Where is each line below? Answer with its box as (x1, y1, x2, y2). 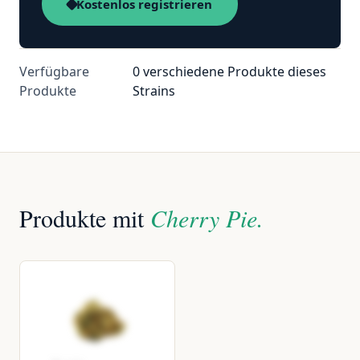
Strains (132, 82, 175, 100)
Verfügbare (19, 63, 89, 80)
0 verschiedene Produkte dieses (132, 63, 326, 80)
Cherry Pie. (150, 202, 264, 234)
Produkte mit (19, 202, 150, 234)
